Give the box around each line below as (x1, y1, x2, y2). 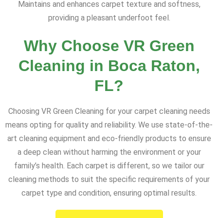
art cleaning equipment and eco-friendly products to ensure (7, 134, 211, 144)
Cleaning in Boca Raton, (18, 57, 200, 75)
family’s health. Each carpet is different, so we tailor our (14, 161, 204, 171)
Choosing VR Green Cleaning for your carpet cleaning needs (8, 107, 210, 116)
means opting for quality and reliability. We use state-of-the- (5, 120, 213, 130)
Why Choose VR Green (23, 37, 195, 55)
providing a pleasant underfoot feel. (48, 13, 170, 23)
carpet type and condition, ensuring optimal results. (21, 188, 197, 198)
